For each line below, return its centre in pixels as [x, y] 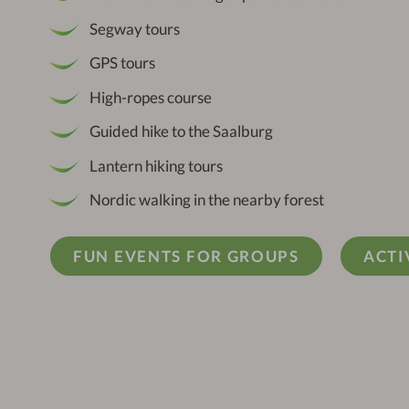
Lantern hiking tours [156, 165]
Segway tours [134, 28]
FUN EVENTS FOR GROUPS [186, 257]
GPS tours [122, 63]
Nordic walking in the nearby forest [206, 200]
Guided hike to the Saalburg [181, 131]
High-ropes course [150, 97]
